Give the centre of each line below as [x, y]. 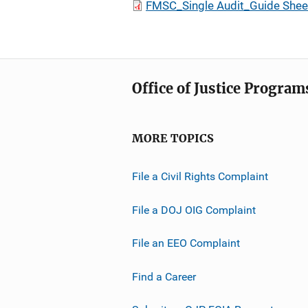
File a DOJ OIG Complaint [194, 210]
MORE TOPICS [173, 139]
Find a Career [164, 276]
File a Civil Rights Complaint [200, 176]
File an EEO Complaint [186, 243]
